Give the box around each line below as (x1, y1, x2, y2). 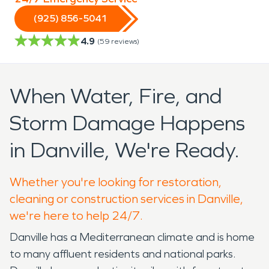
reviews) (111, 37, 139, 46)
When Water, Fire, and (10, 83, 222, 109)
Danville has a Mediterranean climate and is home (10, 230, 255, 244)
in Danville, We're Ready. (10, 137, 240, 163)
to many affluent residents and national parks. (10, 247, 235, 261)
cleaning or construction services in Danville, (10, 191, 243, 206)
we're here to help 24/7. (10, 208, 143, 223)
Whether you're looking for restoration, (10, 174, 222, 189)
